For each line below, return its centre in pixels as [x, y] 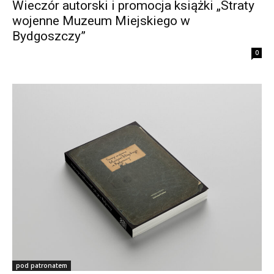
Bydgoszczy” [49, 36]
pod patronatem [42, 265]
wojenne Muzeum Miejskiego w [101, 20]
